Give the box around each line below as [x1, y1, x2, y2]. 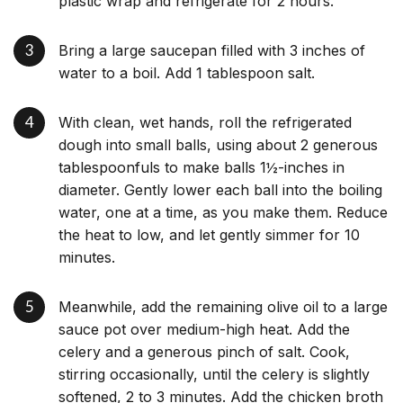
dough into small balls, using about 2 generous [58, 135, 378, 154]
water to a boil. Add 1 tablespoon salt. [58, 63, 315, 82]
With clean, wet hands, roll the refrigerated [58, 112, 352, 131]
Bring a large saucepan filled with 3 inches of [58, 40, 365, 59]
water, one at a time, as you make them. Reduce [58, 202, 388, 221]
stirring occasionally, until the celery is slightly [58, 364, 370, 383]
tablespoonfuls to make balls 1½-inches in [58, 157, 345, 176]
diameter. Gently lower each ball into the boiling [58, 180, 382, 199]
